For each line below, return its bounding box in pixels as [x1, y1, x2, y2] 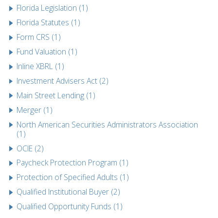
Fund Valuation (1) [17, 46, 78, 57]
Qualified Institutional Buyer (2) [17, 186, 121, 198]
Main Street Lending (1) [17, 90, 96, 101]
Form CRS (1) [17, 32, 61, 43]
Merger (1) [17, 104, 53, 115]
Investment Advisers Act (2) [17, 75, 109, 86]
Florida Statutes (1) [17, 17, 81, 28]
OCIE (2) [17, 143, 44, 154]
